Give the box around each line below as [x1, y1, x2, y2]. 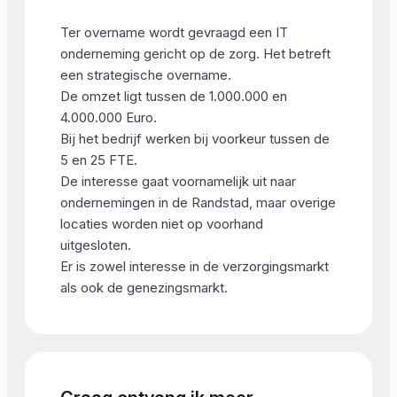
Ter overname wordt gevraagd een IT [60, 24, 288, 41]
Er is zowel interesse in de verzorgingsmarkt [60, 258, 329, 275]
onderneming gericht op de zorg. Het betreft [60, 45, 331, 62]
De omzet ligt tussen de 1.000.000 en [60, 88, 287, 105]
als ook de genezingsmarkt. [60, 279, 228, 296]
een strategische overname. [60, 66, 231, 83]
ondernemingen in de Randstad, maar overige [60, 194, 336, 211]
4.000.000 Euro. [60, 109, 157, 126]
